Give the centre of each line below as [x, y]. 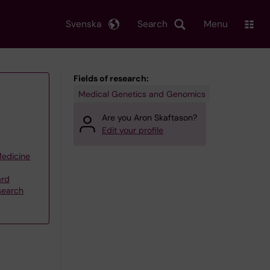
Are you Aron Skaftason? [149, 118]
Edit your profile [133, 130]
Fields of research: [111, 78]
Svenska [83, 24]
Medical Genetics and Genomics [142, 94]
